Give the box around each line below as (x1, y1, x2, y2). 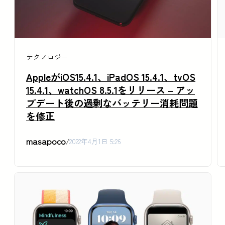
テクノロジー (26, 52, 68, 62)
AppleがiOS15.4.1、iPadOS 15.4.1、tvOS (26, 70, 195, 84)
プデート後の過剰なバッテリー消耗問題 (26, 96, 198, 110)
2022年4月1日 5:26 (69, 136, 121, 147)
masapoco (26, 135, 66, 148)
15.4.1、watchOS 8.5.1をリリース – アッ (26, 83, 195, 97)
